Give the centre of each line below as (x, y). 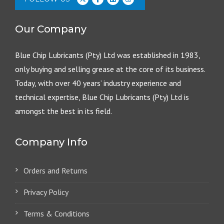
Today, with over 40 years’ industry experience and (98, 83)
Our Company (51, 29)
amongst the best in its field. (63, 111)
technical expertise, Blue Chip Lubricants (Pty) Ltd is (102, 97)
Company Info (51, 142)
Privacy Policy (46, 192)
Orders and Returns (55, 171)
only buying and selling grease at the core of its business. (110, 69)
